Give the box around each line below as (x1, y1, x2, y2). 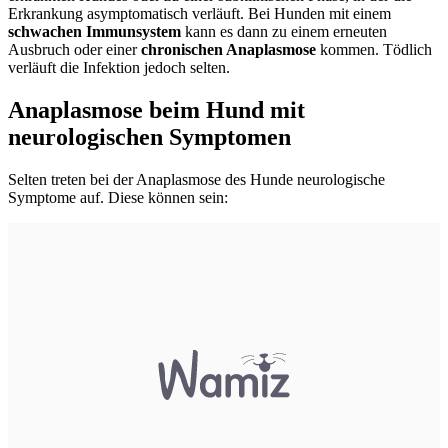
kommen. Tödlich (316, 40, 432, 58)
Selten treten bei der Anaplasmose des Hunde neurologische (8, 170, 385, 188)
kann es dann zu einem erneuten (181, 22, 387, 40)
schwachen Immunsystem (8, 22, 181, 40)
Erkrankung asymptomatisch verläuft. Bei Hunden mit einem (8, 4, 391, 22)
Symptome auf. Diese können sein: (8, 188, 228, 206)
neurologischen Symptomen (8, 123, 291, 150)
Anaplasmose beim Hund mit (8, 96, 305, 123)
